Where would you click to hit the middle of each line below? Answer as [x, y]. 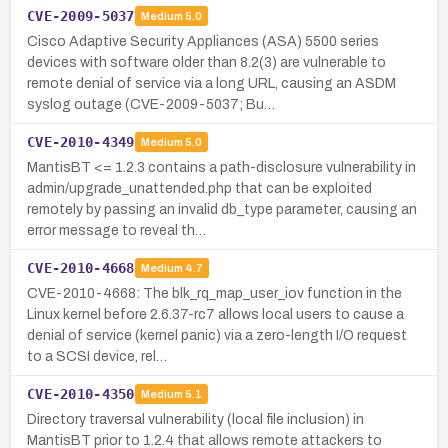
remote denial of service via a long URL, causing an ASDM [211, 83]
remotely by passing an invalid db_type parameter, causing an [222, 209]
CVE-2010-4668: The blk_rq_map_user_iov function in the [214, 293]
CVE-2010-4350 [81, 393]
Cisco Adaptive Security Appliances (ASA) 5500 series [203, 41]
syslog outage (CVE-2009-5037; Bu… [151, 104]
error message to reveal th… [116, 230]
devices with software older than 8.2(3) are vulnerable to [206, 62]
